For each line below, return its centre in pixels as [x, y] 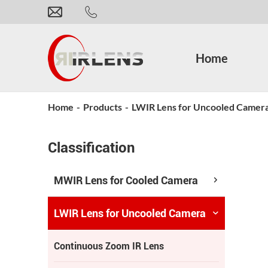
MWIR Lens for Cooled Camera [126, 180]
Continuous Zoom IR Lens [109, 246]
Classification [92, 148]
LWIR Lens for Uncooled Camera [130, 213]
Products [103, 106]
